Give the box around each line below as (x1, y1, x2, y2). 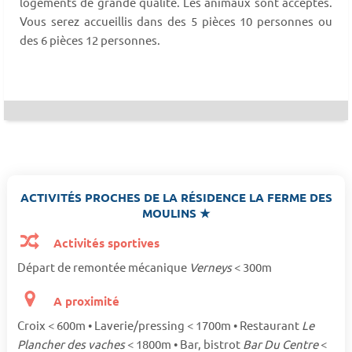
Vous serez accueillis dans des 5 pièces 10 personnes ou (20, 13, 332, 28)
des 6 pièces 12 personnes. (20, 31, 160, 47)
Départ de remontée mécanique (16, 259, 189, 275)
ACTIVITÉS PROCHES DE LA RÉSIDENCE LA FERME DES (20, 189, 332, 206)
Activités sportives (50, 235, 160, 251)
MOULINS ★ (142, 205, 210, 222)
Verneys (189, 259, 234, 275)
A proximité (50, 293, 120, 310)
